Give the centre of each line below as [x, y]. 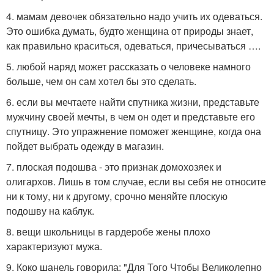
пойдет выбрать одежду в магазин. [85, 146]
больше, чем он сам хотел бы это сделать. [101, 81]
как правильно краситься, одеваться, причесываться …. [133, 45]
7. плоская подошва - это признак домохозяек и [114, 166]
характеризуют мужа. [54, 246]
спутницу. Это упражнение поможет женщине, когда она [134, 131]
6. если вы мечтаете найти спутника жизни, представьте [133, 102]
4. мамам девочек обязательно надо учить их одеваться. [134, 16]
